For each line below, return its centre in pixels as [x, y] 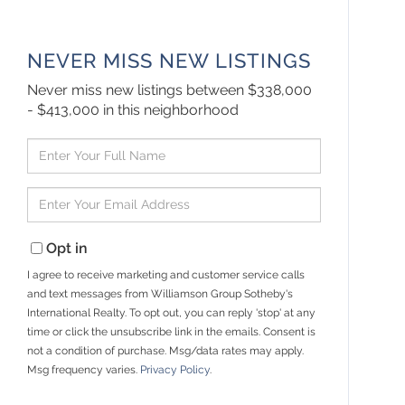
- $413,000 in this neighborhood [133, 109]
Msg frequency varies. [84, 369]
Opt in [67, 248]
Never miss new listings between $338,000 [170, 89]
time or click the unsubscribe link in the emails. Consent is [172, 331]
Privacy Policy [175, 369]
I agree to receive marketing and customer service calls [166, 274]
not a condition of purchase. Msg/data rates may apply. [166, 350]
